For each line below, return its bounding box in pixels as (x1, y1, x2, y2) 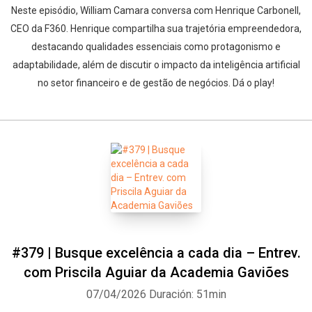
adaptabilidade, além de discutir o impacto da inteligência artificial (12, 59, 300, 70)
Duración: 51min (148, 288, 226, 301)
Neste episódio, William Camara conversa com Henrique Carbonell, (11, 5, 301, 16)
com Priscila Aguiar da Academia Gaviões (23, 264, 289, 281)
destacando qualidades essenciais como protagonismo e (31, 41, 281, 52)
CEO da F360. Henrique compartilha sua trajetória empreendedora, (10, 23, 302, 34)
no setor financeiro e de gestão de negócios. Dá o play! (38, 77, 274, 88)
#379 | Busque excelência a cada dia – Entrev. (11, 244, 301, 261)
